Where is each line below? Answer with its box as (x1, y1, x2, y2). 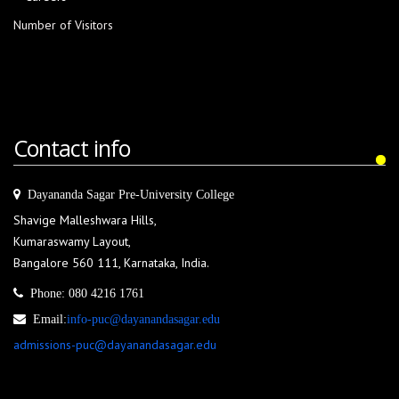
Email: (26, 313, 67, 325)
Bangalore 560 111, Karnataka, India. (13, 255, 209, 271)
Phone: (23, 287, 65, 299)
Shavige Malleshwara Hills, (13, 212, 157, 228)
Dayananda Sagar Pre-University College (20, 188, 234, 200)
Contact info (13, 133, 130, 163)
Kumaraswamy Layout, (13, 233, 131, 249)
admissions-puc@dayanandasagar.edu (13, 337, 216, 353)
